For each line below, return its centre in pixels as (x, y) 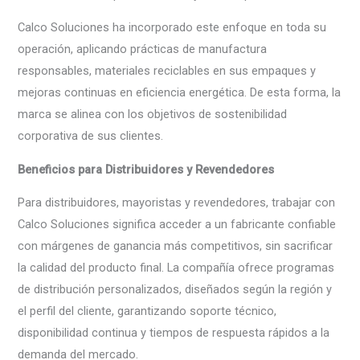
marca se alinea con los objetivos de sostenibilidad (153, 115)
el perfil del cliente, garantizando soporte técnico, (147, 311)
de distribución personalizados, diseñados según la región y (175, 290)
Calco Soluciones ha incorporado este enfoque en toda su (172, 28)
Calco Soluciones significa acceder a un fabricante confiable (177, 225)
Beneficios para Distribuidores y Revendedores (146, 169)
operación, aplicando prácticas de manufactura (143, 49)
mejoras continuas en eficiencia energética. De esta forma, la (180, 93)
